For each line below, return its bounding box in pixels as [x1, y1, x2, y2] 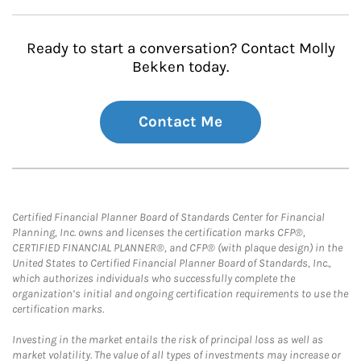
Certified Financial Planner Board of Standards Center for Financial [12, 210, 325, 224]
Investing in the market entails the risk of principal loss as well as [12, 333, 323, 346]
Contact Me [139, 113, 222, 131]
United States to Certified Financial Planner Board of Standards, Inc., [12, 256, 331, 270]
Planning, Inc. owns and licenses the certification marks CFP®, [12, 226, 305, 239]
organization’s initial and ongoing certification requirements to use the [12, 287, 348, 301]
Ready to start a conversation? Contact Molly [26, 39, 335, 57]
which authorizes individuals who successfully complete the [12, 272, 295, 285]
